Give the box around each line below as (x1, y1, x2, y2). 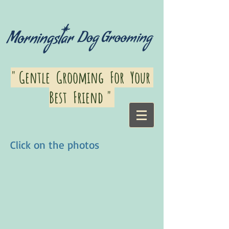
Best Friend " (49, 87, 114, 107)
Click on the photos (10, 138, 99, 151)
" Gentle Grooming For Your (10, 67, 153, 87)
